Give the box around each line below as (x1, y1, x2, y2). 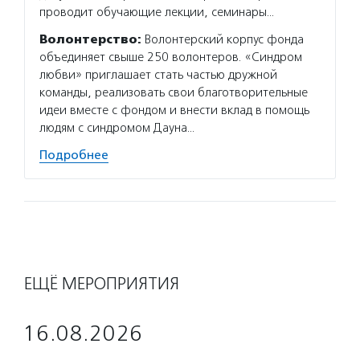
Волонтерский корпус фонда (141, 32, 304, 47)
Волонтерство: (39, 32, 141, 47)
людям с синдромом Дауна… (39, 121, 194, 135)
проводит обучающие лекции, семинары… (39, 5, 274, 19)
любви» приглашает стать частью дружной (39, 67, 277, 82)
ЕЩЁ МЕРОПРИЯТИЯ (24, 273, 179, 294)
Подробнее (39, 148, 108, 162)
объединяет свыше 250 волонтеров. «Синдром (39, 50, 302, 64)
